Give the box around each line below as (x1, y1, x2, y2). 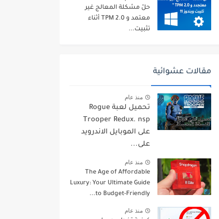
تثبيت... (129, 26, 150, 33)
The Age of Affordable (85, 169, 150, 176)
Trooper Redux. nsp (83, 116, 150, 125)
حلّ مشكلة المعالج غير (85, 4, 150, 12)
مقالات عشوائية (153, 67, 211, 77)
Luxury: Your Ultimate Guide (70, 180, 150, 187)
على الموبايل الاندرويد (81, 129, 150, 137)
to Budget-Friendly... (95, 191, 150, 198)
